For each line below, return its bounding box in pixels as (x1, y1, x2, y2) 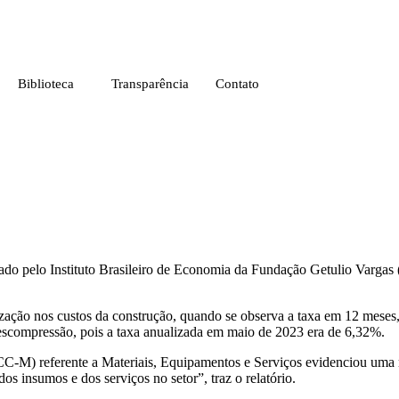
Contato (216, 76, 259, 91)
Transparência (111, 76, 189, 91)
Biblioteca (18, 76, 74, 91)
